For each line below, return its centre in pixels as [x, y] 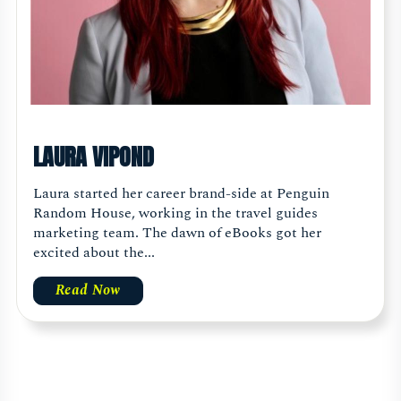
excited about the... [94, 252]
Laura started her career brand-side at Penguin [181, 193]
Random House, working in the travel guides [175, 213]
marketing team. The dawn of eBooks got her [177, 232]
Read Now [88, 290]
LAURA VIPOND [94, 156]
